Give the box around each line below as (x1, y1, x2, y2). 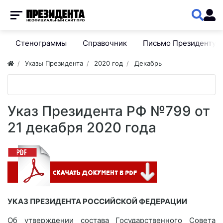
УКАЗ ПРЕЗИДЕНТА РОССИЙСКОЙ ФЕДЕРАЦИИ (7, 197, 187, 206)
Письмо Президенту (143, 38, 216, 48)
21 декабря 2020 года (7, 119, 156, 136)
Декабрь (134, 59, 162, 67)
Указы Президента (25, 59, 84, 67)
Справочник (83, 38, 127, 48)
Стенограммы (15, 38, 67, 48)
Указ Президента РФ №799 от (7, 103, 210, 119)
